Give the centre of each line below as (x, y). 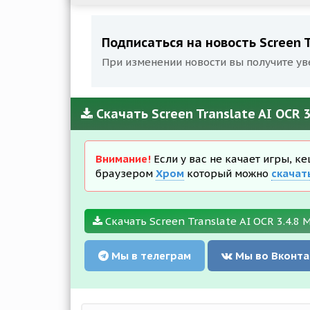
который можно (228, 173)
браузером (126, 173)
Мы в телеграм (150, 256)
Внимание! (123, 159)
